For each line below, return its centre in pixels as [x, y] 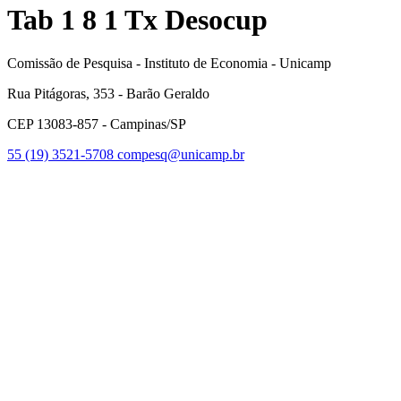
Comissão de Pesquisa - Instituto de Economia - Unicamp [169, 63]
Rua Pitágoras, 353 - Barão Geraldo [108, 93]
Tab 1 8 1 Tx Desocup [137, 19]
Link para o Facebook [337, 169]
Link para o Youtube [333, 307]
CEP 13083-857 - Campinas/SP [97, 124]
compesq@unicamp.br [181, 154]
